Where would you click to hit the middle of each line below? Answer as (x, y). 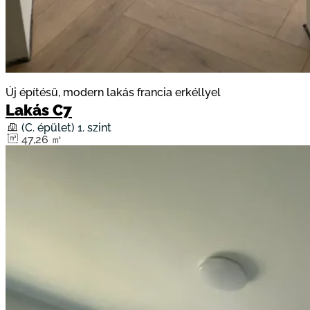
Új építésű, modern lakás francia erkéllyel (113, 93)
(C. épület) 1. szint (66, 128)
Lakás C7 (39, 111)
